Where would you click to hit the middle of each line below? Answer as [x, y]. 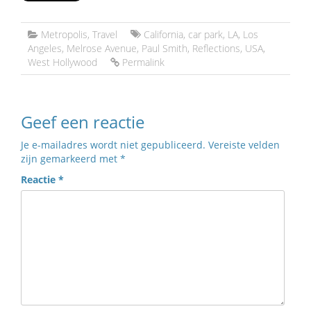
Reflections [216, 49]
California [163, 35]
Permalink [143, 62]
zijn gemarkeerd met [70, 159]
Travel [105, 35]
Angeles [45, 49]
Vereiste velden [244, 145]
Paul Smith [165, 49]
